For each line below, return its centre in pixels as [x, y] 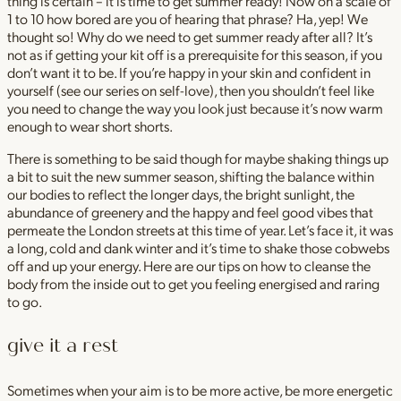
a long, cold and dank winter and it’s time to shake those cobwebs [198, 247]
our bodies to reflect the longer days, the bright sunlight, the [181, 193]
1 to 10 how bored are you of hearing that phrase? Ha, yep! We [188, 18]
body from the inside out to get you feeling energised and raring [193, 283]
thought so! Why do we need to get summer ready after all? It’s [190, 36]
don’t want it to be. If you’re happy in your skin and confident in [189, 72]
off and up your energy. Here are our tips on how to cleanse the [189, 265]
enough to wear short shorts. [90, 125]
